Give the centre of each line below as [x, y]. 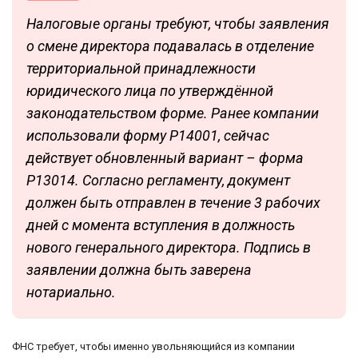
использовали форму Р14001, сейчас [148, 135]
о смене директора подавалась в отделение [170, 46]
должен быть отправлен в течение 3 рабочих [173, 202]
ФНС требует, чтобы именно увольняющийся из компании [153, 346]
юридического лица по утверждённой [150, 90]
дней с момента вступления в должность [161, 225]
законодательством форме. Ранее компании [173, 113]
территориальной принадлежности [141, 68]
